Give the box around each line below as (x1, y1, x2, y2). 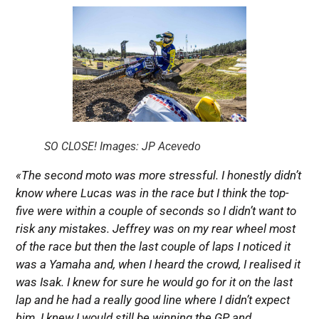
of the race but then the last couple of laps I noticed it (15, 239, 291, 254)
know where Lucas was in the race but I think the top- (15, 186, 289, 201)
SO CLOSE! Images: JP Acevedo (43, 140, 201, 154)
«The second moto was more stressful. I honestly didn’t (15, 168, 301, 183)
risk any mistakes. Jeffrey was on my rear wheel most (15, 221, 296, 236)
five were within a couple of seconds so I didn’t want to (15, 204, 296, 219)
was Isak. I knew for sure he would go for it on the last (15, 275, 293, 290)
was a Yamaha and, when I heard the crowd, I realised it (15, 257, 300, 272)
